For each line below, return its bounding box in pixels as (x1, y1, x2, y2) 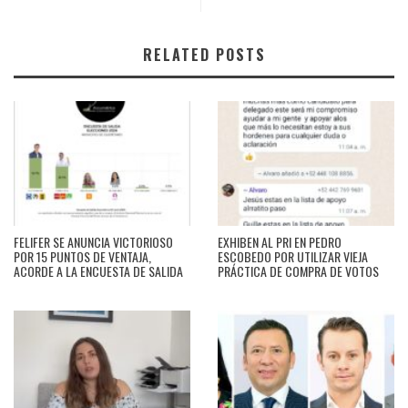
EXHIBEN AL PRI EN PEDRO (218, 231, 342, 251)
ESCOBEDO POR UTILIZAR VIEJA (218, 246, 368, 266)
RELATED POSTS (142, 44, 266, 66)
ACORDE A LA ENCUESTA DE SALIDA (14, 260, 183, 280)
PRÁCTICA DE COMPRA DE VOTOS (218, 260, 379, 280)
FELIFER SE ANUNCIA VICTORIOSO (14, 231, 173, 251)
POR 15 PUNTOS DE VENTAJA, (14, 246, 151, 266)
